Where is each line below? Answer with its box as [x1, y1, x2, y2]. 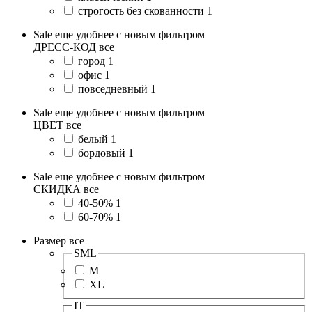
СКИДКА [33, 182, 81, 195]
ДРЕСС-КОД [33, 40, 96, 53]
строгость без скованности [78, 4, 204, 17]
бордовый [78, 146, 125, 159]
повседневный [78, 82, 148, 95]
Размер [33, 234, 66, 247]
